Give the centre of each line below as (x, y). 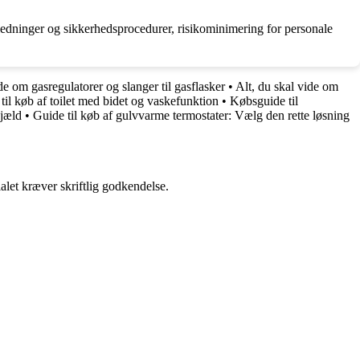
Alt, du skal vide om (287, 86)
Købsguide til (264, 100)
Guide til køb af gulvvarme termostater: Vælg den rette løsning (191, 115)
